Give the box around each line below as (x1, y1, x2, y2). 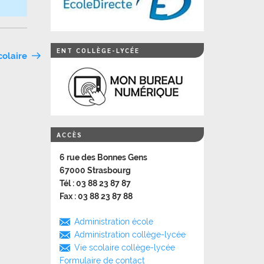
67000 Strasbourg (60, 166, 131, 175)
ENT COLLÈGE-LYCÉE (57, 46, 140, 55)
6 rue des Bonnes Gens (60, 153, 147, 162)
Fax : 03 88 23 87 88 (60, 192, 133, 201)
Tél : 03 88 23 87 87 (60, 179, 131, 188)
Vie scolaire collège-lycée (74, 243, 175, 252)
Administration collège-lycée (74, 230, 186, 239)
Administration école (74, 217, 153, 226)
